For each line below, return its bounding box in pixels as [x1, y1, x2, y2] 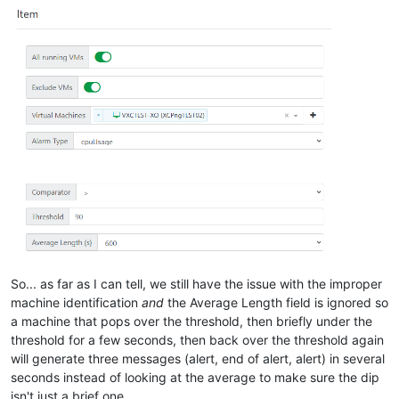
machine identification [11, 294, 142, 310]
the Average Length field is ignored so [164, 294, 388, 310]
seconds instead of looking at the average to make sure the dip [11, 369, 379, 385]
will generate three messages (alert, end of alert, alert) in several [11, 350, 385, 366]
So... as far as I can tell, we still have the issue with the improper [11, 275, 382, 291]
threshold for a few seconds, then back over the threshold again [11, 331, 384, 347]
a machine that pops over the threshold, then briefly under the [11, 313, 372, 329]
